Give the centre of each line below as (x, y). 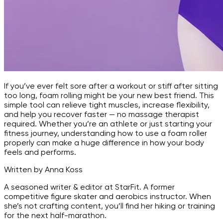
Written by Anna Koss (43, 169)
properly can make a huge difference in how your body (104, 142)
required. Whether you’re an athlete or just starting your (108, 123)
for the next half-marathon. (55, 215)
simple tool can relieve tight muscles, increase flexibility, (107, 105)
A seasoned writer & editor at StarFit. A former (89, 187)
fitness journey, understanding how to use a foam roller (106, 133)
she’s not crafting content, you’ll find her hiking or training (110, 206)
